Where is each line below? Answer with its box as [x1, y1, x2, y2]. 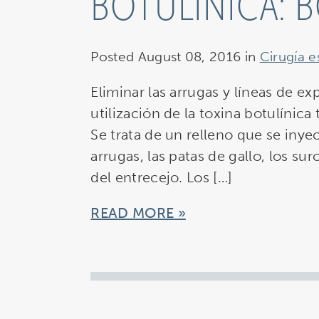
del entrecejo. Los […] [90, 169, 233, 187]
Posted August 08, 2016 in [90, 48, 260, 66]
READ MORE [90, 204, 174, 222]
